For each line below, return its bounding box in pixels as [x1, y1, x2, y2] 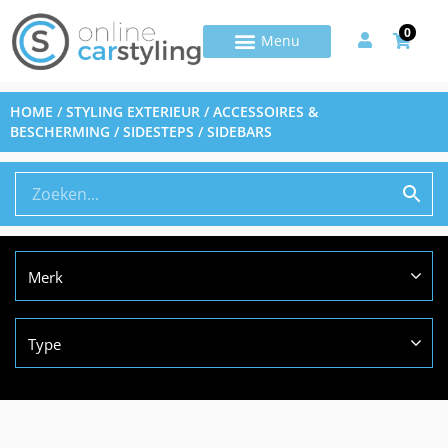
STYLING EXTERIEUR [66, 102, 200, 122]
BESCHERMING [10, 122, 110, 142]
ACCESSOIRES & [213, 102, 318, 122]
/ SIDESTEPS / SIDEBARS [110, 122, 272, 142]
